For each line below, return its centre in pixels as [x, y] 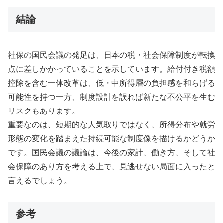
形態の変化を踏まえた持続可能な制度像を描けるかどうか [111, 138]
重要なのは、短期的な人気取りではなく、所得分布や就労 [111, 124]
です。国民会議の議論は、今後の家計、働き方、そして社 [111, 152]
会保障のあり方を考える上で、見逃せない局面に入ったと [111, 166]
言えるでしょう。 [40, 180]
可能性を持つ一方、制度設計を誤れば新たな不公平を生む [111, 97]
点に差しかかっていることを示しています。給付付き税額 [111, 69]
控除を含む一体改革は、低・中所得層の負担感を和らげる [111, 83]
